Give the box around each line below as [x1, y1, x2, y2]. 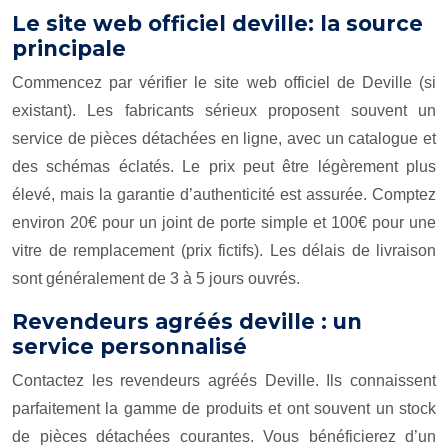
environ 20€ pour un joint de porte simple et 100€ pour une [12, 214, 436, 231]
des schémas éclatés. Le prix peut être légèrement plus [12, 158, 436, 175]
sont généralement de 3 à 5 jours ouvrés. [12, 270, 300, 287]
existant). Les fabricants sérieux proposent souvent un [12, 102, 436, 119]
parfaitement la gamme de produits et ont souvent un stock [12, 400, 436, 417]
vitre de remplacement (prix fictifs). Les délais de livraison [12, 242, 436, 259]
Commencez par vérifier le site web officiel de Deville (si [12, 74, 436, 91]
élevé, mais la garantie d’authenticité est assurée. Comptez [12, 186, 436, 203]
